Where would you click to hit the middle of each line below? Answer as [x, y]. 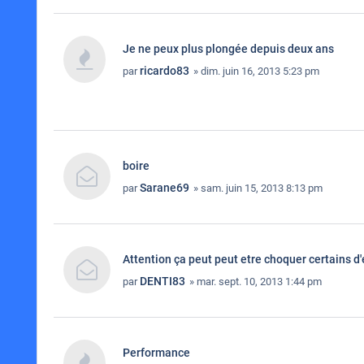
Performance [156, 353]
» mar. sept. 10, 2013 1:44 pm [254, 282]
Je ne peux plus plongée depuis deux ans [228, 49]
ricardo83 [165, 71]
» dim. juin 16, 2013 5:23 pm [255, 71]
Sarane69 [165, 188]
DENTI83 [162, 281]
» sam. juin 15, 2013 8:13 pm [257, 188]
